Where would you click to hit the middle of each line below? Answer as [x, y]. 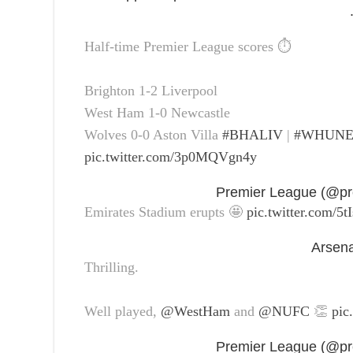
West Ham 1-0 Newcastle [157, 112]
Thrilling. [111, 267]
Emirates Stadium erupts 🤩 [165, 212]
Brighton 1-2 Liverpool [151, 90]
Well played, [123, 311]
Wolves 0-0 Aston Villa [153, 134]
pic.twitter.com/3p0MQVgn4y [171, 156]
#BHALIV [253, 134]
